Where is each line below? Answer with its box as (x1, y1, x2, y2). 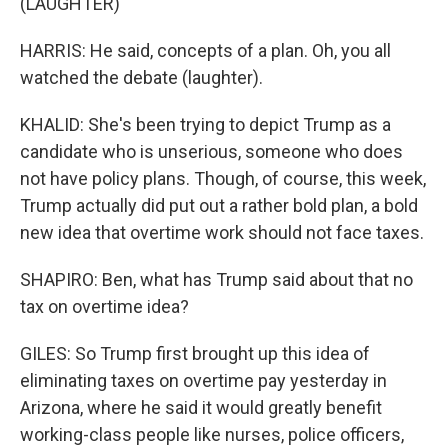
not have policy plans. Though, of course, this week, (20, 168, 426, 189)
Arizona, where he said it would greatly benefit (20, 397, 382, 418)
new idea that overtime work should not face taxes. (20, 222, 424, 243)
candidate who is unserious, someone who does (20, 141, 403, 162)
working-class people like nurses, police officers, (20, 424, 404, 445)
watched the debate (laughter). (20, 67, 263, 88)
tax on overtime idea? (20, 296, 189, 317)
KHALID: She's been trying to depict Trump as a (20, 114, 391, 135)
